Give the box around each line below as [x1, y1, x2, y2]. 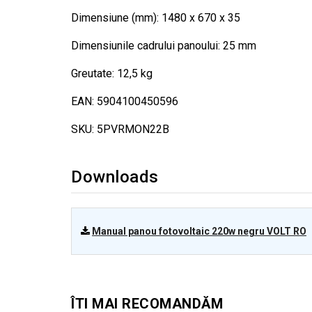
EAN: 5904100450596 [71, 95, 178, 108]
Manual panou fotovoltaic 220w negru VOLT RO [92, 226, 306, 237]
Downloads [71, 167, 159, 187]
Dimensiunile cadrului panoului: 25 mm [71, 39, 256, 52]
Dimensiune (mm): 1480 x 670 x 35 [71, 11, 240, 24]
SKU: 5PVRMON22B [71, 123, 169, 136]
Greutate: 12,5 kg [71, 67, 153, 80]
